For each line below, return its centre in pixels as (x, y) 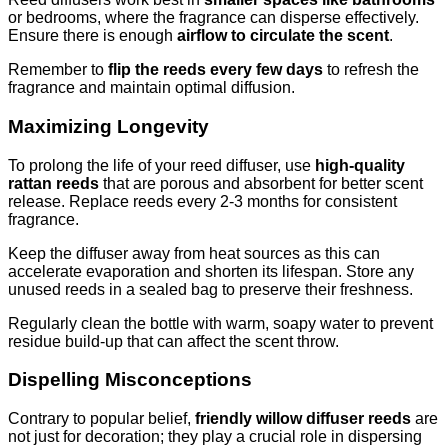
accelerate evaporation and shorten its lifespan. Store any (211, 271)
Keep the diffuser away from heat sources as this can (194, 253)
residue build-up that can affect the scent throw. (173, 341)
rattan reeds (53, 183)
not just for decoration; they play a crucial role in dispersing (215, 437)
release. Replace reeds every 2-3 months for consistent (202, 201)
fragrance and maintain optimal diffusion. (151, 88)
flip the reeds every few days (215, 70)
